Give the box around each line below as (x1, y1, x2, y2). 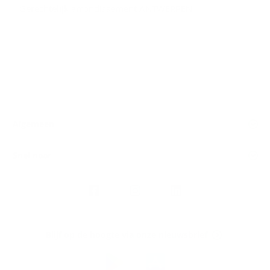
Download (14, 242, 87, 263)
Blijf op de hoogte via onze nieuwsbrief (46, 229, 207, 241)
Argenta (14, 191, 72, 212)
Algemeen (13, 118, 54, 130)
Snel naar (13, 149, 51, 162)
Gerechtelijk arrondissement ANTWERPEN (19, 2, 192, 15)
